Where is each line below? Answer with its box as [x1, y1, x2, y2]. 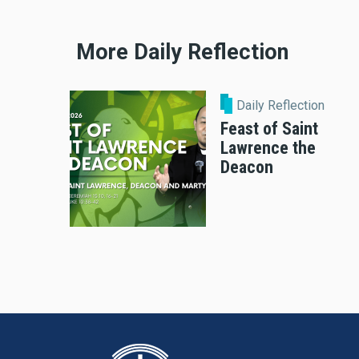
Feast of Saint [220, 118, 318, 139]
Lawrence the [220, 137, 316, 158]
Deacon [220, 156, 273, 177]
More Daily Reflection [76, 38, 288, 65]
